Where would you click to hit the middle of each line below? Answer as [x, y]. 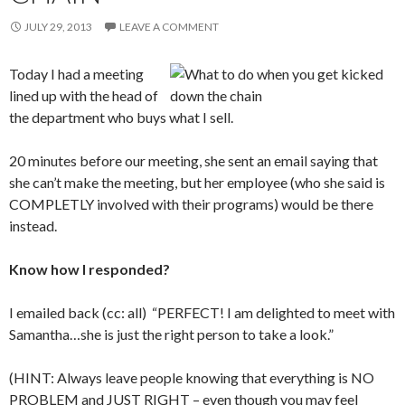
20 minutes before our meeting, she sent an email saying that [193, 160]
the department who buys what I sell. [121, 117]
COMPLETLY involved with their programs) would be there [191, 204]
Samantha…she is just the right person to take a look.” [171, 334]
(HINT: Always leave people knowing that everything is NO [192, 377]
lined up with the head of [84, 95]
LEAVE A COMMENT [169, 27]
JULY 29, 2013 [58, 27]
